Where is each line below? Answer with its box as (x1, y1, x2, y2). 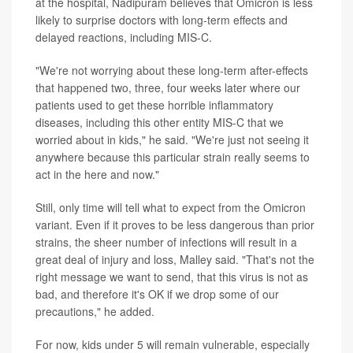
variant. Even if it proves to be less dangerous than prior (35, 217, 314, 233)
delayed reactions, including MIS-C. (35, 29, 212, 46)
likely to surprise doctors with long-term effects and (35, 12, 288, 28)
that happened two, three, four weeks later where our (35, 80, 300, 96)
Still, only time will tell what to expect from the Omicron (35, 199, 306, 216)
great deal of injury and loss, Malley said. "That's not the (35, 251, 314, 268)
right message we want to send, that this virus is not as (35, 269, 308, 285)
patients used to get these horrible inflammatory (35, 97, 273, 113)
